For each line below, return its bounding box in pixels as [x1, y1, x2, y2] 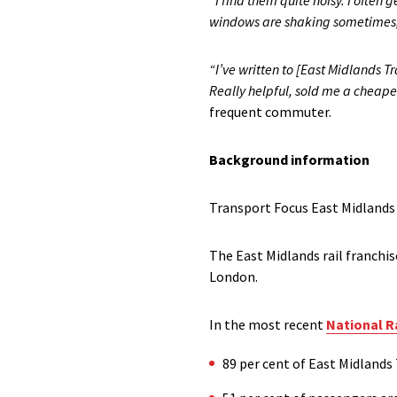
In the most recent [209, 315, 326, 333]
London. [209, 268, 258, 285]
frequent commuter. [209, 103, 331, 121]
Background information [209, 151, 370, 168]
